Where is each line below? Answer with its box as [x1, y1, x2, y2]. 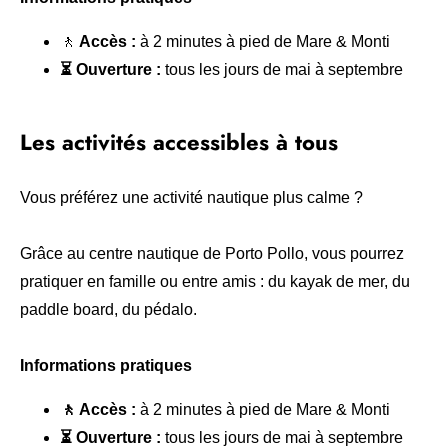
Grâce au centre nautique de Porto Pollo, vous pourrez [20, 245, 404, 262]
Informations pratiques [20, 357, 192, 374]
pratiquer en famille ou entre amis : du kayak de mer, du [20, 273, 410, 290]
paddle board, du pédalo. [20, 301, 197, 318]
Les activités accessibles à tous [20, 126, 338, 158]
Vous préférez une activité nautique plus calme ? [20, 189, 363, 206]
